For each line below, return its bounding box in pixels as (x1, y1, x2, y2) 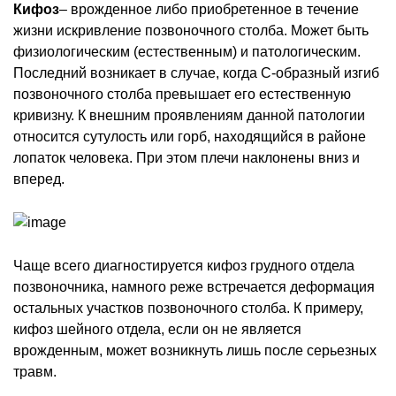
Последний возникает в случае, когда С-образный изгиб (13, 65, 379, 80)
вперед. (13, 171, 65, 187)
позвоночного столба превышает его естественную (13, 86, 351, 102)
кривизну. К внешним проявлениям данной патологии (13, 107, 365, 123)
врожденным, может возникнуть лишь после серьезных (13, 342, 377, 358)
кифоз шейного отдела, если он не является (13, 321, 301, 337)
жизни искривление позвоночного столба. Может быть (13, 22, 369, 38)
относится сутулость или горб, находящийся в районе (13, 128, 366, 144)
